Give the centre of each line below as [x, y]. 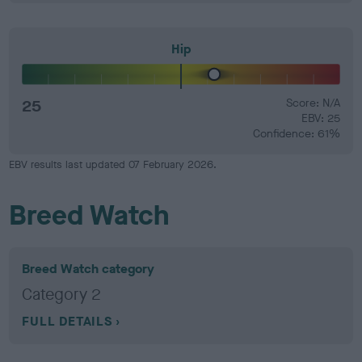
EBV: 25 [320, 118]
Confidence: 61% [296, 134]
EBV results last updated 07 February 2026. [113, 164]
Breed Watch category [88, 269]
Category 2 [62, 295]
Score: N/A [313, 103]
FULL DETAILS [67, 321]
